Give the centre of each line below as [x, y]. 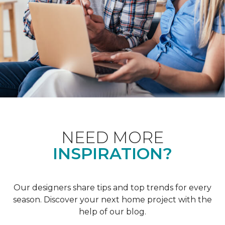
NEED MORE [113, 137]
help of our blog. [113, 211]
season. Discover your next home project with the [113, 199]
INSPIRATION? [113, 153]
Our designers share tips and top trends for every [113, 187]
